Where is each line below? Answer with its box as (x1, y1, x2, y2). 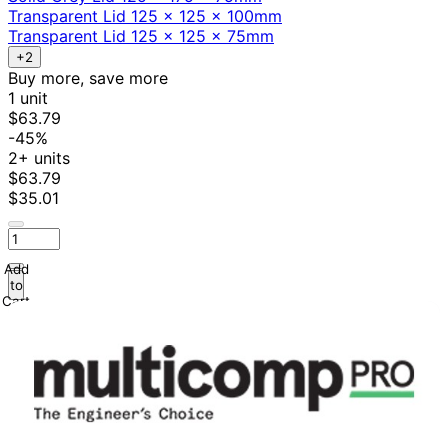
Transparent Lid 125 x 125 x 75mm (8, 26, 274, 47)
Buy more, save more (8, 68, 168, 89)
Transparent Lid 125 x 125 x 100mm (8, 6, 282, 27)
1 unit (8, 88, 48, 109)
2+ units (8, 148, 70, 169)
